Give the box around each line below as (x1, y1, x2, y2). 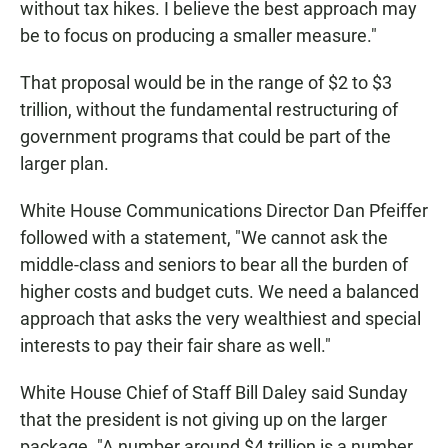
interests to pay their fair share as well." (20, 335, 331, 357)
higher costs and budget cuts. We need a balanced (20, 281, 419, 303)
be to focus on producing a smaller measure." (20, 25, 377, 47)
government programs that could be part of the (20, 126, 391, 148)
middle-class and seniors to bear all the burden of (20, 254, 408, 276)
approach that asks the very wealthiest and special (20, 308, 421, 330)
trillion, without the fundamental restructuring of (20, 99, 398, 121)
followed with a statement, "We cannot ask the (20, 227, 388, 249)
